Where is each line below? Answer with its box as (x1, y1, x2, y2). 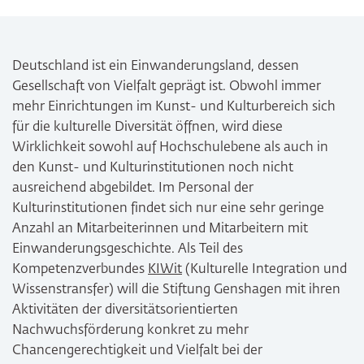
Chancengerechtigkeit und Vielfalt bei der (12, 344, 262, 358)
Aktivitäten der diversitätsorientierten (12, 304, 238, 318)
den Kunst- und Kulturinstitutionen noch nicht (12, 162, 293, 175)
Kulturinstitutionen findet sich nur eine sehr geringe (12, 202, 324, 216)
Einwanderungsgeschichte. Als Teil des (12, 243, 243, 257)
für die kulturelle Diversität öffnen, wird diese (12, 121, 283, 135)
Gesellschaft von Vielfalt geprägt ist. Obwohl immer (12, 80, 321, 94)
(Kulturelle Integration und (182, 263, 347, 277)
